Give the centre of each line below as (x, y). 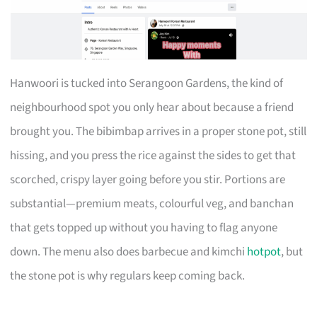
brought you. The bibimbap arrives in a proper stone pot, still (158, 132)
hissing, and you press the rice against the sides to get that (153, 156)
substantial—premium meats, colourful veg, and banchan (152, 204)
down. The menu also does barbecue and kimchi (129, 252)
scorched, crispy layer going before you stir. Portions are (148, 180)
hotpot (264, 252)
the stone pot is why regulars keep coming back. (128, 276)
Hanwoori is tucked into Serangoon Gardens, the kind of (147, 84)
